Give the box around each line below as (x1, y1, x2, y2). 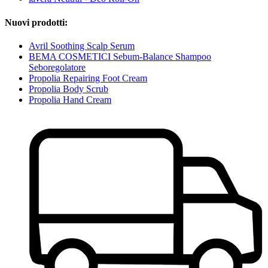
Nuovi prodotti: (5, 17, 68, 28)
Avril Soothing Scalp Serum (29, 40, 135, 51)
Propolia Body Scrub (29, 83, 108, 94)
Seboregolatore (29, 62, 86, 72)
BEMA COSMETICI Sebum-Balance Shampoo (29, 51, 211, 62)
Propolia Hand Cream (29, 94, 111, 105)
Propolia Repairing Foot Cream (29, 72, 147, 83)
